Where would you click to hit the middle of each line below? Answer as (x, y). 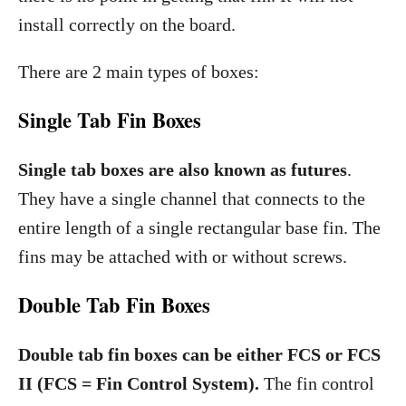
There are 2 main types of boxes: (139, 72)
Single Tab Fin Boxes (110, 120)
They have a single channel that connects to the (192, 198)
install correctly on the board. (127, 24)
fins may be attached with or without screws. (183, 256)
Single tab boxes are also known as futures (183, 169)
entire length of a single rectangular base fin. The (199, 227)
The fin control (317, 383)
